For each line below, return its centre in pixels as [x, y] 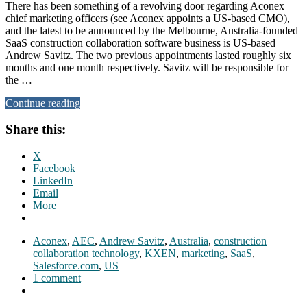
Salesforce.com [66, 266]
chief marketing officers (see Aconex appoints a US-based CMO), [148, 18]
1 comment [57, 278]
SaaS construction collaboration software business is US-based [140, 42]
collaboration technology [86, 254]
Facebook [54, 169]
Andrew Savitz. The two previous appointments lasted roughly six [148, 55]
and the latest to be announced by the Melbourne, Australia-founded [152, 30]
